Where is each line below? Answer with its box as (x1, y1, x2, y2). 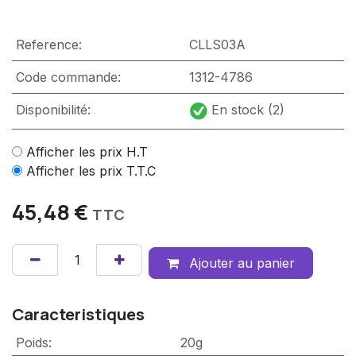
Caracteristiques (12, 303, 145, 326)
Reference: (15, 36, 82, 52)
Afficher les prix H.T (26, 143, 148, 160)
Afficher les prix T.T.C (26, 162, 156, 179)
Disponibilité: (15, 101, 91, 118)
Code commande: (15, 68, 121, 85)
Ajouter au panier (184, 255, 295, 272)
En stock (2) (211, 101, 284, 118)
